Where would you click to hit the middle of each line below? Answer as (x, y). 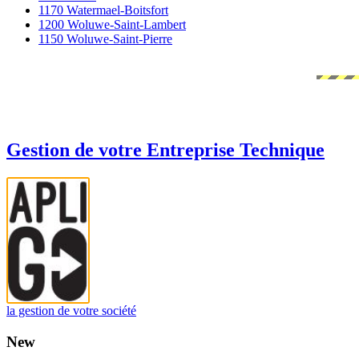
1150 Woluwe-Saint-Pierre (105, 39)
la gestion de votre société (71, 311)
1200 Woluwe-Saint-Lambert (112, 24)
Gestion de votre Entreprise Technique (165, 149)
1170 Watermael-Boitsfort (103, 10)
